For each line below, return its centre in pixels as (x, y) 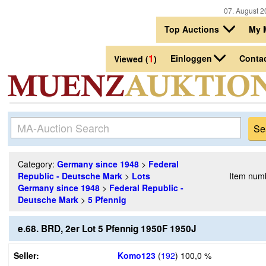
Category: (37, 164)
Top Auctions (193, 29)
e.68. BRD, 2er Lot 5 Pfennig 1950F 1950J (107, 229)
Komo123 (137, 255)
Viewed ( (131, 59)
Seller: (26, 255)
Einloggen (191, 58)
